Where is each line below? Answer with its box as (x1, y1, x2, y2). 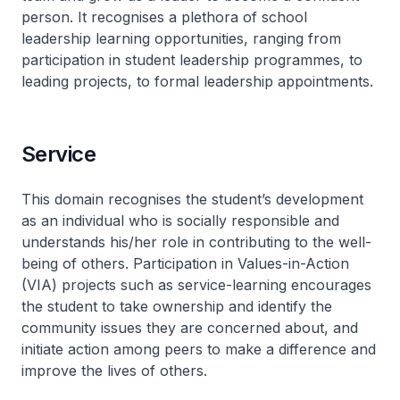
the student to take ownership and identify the (21, 297, 332, 315)
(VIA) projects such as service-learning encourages (21, 276, 371, 294)
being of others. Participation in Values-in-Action (21, 254, 349, 272)
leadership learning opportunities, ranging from (21, 29, 341, 47)
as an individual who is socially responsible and (21, 212, 339, 229)
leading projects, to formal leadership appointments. (21, 72, 373, 90)
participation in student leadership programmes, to (21, 51, 362, 69)
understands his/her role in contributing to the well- (21, 233, 371, 251)
